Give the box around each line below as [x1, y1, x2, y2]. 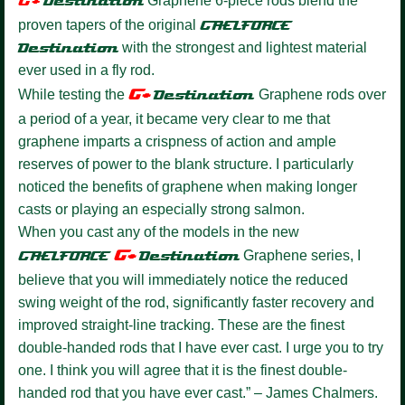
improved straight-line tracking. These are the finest [18, 316, 344, 333]
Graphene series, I [243, 247, 361, 263]
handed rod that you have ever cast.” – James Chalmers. [18, 384, 378, 400]
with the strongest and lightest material [118, 39, 367, 55]
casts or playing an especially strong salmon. [18, 201, 305, 217]
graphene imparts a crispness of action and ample [18, 133, 336, 149]
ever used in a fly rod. [18, 61, 155, 78]
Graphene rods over [259, 86, 386, 102]
